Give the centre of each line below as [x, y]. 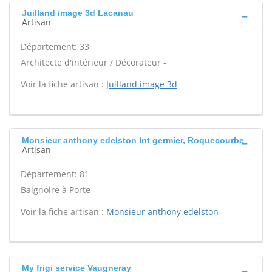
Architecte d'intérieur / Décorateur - [93, 62]
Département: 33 [55, 46]
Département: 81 [55, 174]
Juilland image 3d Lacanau [78, 13]
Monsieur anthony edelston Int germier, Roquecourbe [133, 140]
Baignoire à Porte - [58, 190]
